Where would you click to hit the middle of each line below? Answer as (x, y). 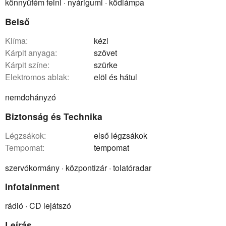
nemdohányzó (31, 97)
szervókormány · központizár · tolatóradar (78, 167)
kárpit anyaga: (34, 52)
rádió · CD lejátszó (38, 206)
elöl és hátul (116, 77)
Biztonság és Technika (54, 116)
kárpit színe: (30, 65)
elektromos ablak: (40, 77)
